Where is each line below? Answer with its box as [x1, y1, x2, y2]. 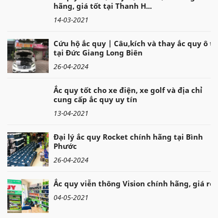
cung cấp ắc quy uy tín [54, 94, 137, 104]
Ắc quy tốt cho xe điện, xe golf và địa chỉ [54, 85, 202, 95]
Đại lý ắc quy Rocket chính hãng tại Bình [54, 131, 203, 142]
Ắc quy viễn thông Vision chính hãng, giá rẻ [54, 178, 214, 188]
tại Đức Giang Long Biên [54, 47, 143, 57]
